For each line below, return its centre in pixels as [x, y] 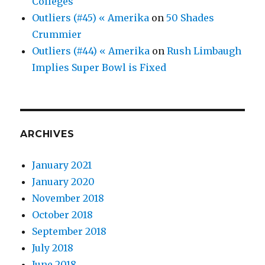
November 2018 [68, 198]
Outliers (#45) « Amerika [91, 18]
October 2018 [63, 215]
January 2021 [62, 165]
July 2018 [53, 248]
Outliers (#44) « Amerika [91, 51]
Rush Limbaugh [204, 51]
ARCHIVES [47, 134]
